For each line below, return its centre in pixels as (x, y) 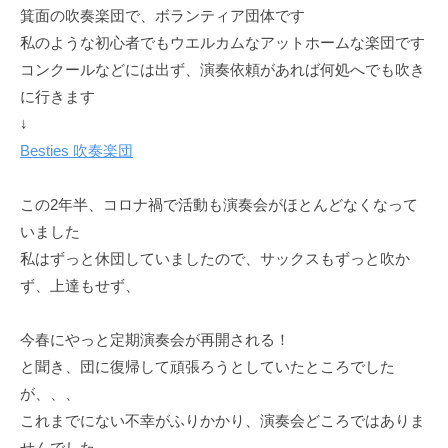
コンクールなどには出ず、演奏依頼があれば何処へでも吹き (222, 70)
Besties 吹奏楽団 (76, 151)
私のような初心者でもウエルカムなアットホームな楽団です (222, 43)
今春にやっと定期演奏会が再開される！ (155, 340)
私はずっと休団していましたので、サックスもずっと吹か (215, 259)
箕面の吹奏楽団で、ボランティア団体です (162, 16)
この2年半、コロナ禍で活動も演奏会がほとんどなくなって (219, 205)
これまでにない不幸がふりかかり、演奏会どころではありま (222, 421)
